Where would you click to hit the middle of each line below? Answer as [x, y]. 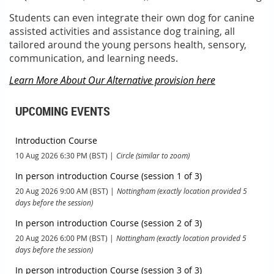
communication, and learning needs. [94, 58]
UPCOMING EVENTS [63, 111]
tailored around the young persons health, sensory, [128, 45]
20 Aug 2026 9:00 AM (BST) [62, 191]
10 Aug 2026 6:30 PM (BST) [61, 156]
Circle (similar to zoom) [153, 156]
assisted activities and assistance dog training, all [122, 31]
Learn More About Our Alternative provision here [112, 80]
